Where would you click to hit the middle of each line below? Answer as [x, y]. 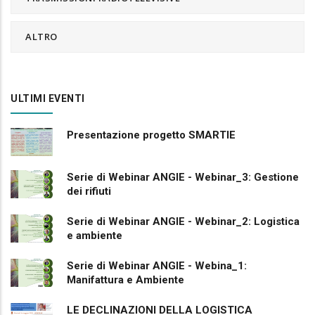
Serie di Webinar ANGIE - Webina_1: [157, 266]
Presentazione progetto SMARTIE [151, 135]
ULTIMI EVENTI [48, 98]
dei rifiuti [89, 192]
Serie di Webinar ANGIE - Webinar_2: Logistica [183, 222]
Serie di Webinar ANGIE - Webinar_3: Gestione [183, 178]
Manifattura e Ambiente [126, 280]
